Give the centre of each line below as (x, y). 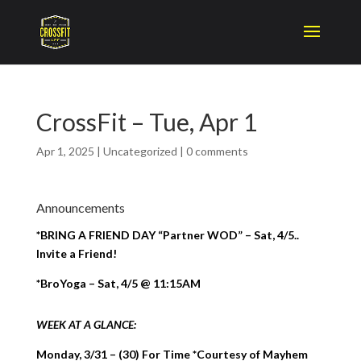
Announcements (80, 207)
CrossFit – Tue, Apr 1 (146, 122)
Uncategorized (140, 151)
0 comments (217, 151)
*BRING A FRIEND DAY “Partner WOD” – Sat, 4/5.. (167, 235)
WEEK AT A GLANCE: (86, 324)
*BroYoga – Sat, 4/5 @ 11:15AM (118, 283)
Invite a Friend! (76, 253)
